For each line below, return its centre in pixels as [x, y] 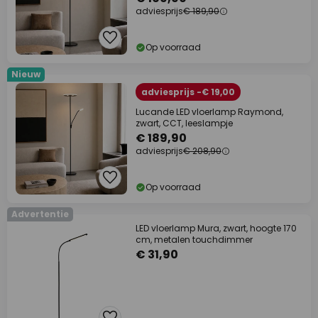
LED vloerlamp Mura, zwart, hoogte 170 [216, 228]
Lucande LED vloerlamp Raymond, [209, 112]
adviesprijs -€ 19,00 [188, 92]
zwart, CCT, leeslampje [184, 123]
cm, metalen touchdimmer [194, 240]
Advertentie [40, 214]
